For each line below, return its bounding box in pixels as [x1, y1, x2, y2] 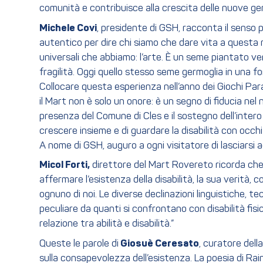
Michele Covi [39, 23, 97, 33]
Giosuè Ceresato [119, 238, 199, 249]
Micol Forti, [39, 160, 90, 171]
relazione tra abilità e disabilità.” [39, 219, 174, 230]
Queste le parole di [39, 238, 119, 249]
